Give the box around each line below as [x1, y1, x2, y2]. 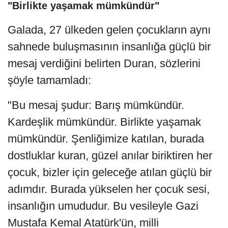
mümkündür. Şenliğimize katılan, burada [8, 132, 204, 145]
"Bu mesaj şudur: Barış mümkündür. [8, 98, 184, 111]
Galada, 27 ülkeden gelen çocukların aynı [8, 23, 211, 36]
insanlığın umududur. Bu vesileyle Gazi [8, 199, 198, 212]
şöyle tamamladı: [8, 73, 91, 87]
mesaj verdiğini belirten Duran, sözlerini [8, 56, 201, 70]
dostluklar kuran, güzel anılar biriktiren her [8, 149, 212, 162]
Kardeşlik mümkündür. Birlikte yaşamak [8, 115, 201, 128]
